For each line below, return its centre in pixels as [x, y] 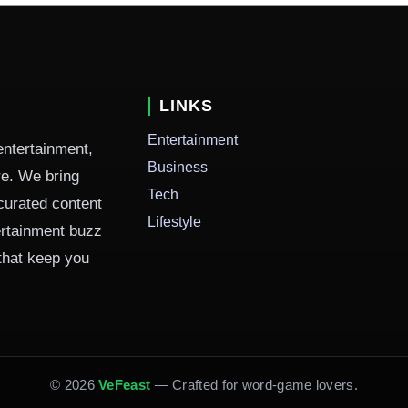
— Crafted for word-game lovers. [254, 384]
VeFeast [125, 384]
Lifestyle [174, 222]
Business [178, 168]
